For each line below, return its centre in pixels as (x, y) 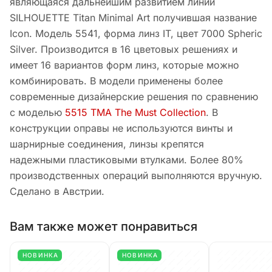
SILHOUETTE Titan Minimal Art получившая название (133, 18)
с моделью (37, 113)
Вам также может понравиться (104, 226)
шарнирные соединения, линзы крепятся (107, 144)
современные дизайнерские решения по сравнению (134, 97)
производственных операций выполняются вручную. (136, 176)
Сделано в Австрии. (57, 192)
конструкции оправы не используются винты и (121, 128)
